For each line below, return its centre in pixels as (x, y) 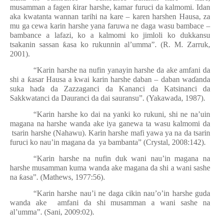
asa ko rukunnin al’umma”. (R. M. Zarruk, (138, 44)
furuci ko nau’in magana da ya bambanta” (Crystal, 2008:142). (108, 142)
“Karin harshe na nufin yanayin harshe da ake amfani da (122, 70)
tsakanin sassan (36, 44)
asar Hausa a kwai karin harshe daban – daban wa (111, 79)
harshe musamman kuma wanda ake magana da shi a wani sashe (110, 168)
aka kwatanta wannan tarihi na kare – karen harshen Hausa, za (110, 16)
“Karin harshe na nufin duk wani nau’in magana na (122, 158)
